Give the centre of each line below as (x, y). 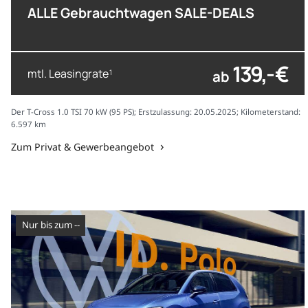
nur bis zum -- (54, 225)
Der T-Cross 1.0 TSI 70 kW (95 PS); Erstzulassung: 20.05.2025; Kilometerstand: (156, 112)
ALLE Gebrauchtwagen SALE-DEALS (141, 12)
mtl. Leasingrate (68, 73)
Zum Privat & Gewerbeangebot (82, 147)
